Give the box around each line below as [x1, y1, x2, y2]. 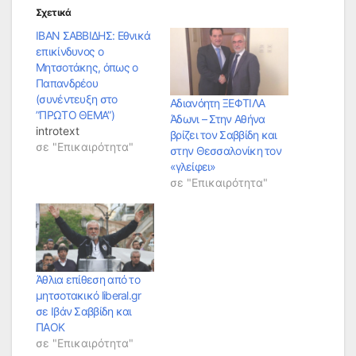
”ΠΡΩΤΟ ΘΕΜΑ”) [36, 108, 114, 122]
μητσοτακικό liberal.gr [36, 288, 141, 302]
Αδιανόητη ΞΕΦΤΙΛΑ [170, 96, 265, 110]
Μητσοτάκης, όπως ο [36, 60, 138, 75]
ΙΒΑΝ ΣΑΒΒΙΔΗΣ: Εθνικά [36, 29, 151, 43]
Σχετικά [36, 6, 72, 19]
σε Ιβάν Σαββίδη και [36, 304, 132, 318]
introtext [36, 124, 79, 138]
